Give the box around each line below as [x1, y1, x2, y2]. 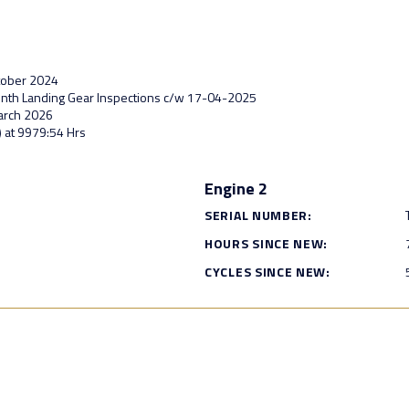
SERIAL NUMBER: [204, 205, 312, 225]
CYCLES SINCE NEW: [204, 262, 330, 282]
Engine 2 [204, 176, 267, 202]
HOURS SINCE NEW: [204, 234, 329, 254]
